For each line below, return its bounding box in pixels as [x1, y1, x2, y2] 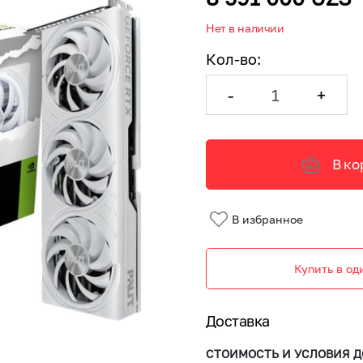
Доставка [206, 312, 270, 330]
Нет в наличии [206, 21, 284, 35]
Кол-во [206, 50, 257, 68]
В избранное [232, 211, 303, 226]
